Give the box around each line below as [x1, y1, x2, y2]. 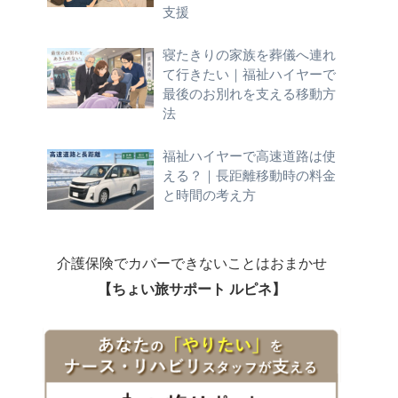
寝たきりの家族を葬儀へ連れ [163, 47, 336, 63]
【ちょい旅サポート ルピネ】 [98, 280, 286, 297]
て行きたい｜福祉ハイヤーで [163, 67, 336, 83]
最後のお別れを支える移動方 [163, 86, 336, 102]
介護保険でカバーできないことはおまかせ [57, 254, 327, 271]
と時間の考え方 [163, 187, 256, 203]
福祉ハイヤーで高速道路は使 [163, 148, 336, 164]
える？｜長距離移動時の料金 [163, 168, 336, 184]
